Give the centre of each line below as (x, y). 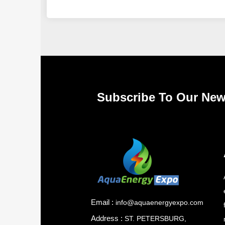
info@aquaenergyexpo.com (159, 202)
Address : (107, 218)
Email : (102, 202)
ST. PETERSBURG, (155, 218)
